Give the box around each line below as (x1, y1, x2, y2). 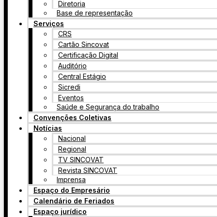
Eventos (58, 93, 84, 102)
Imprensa (57, 175, 86, 184)
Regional (58, 145, 86, 153)
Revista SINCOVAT (58, 166, 117, 174)
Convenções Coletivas (33, 113, 111, 122)
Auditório (58, 62, 87, 70)
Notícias (33, 124, 62, 132)
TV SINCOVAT (58, 155, 104, 164)
